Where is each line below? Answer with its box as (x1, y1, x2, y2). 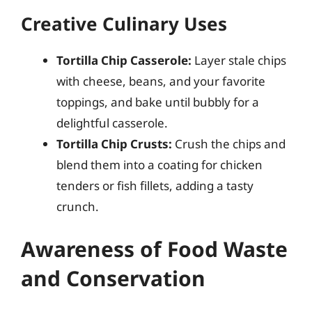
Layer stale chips (192, 52, 286, 68)
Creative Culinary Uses (21, 10, 227, 36)
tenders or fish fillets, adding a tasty (56, 177, 253, 194)
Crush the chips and (172, 135, 286, 152)
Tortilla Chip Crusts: (56, 135, 172, 152)
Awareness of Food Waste (21, 235, 288, 263)
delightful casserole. (56, 114, 168, 131)
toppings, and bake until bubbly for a (56, 93, 259, 110)
